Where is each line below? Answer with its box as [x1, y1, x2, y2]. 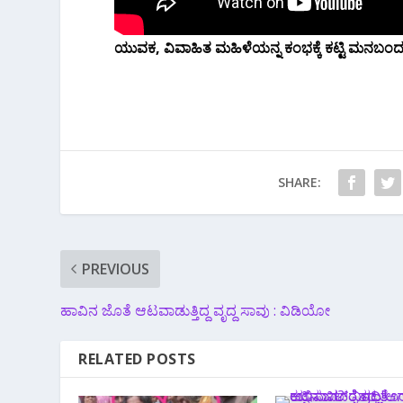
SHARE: [277, 173, 321, 191]
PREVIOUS [82, 258, 150, 279]
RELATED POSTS [78, 348, 196, 369]
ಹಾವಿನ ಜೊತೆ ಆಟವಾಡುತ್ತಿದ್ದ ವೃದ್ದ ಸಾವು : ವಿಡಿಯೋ [60, 300, 331, 320]
